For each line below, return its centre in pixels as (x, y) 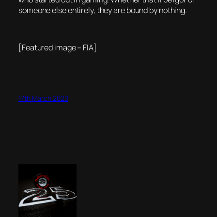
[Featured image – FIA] (58, 47)
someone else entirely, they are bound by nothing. (103, 10)
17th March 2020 (43, 98)
